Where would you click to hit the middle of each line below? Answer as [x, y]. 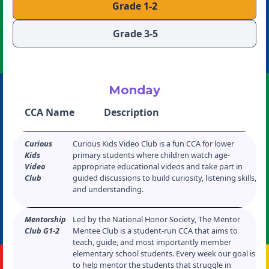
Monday [134, 90]
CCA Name [50, 112]
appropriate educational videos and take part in [158, 166]
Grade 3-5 [135, 34]
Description [132, 112]
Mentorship [45, 219]
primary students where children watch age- [151, 155]
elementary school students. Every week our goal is [164, 253]
